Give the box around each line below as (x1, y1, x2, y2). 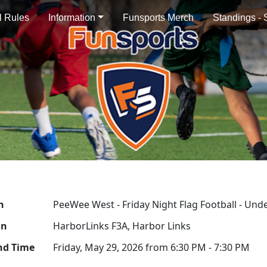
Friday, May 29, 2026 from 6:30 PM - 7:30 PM (52, 240, 250, 254)
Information (48, 13, 95, 23)
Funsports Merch (122, 13, 194, 23)
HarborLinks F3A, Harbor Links (52, 219, 191, 232)
